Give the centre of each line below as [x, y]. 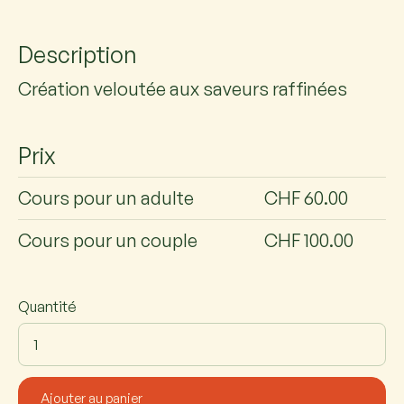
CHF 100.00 [309, 241]
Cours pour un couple [108, 241]
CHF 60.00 [307, 198]
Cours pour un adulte [106, 198]
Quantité [47, 307]
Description [78, 54]
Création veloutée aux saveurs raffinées [183, 88]
